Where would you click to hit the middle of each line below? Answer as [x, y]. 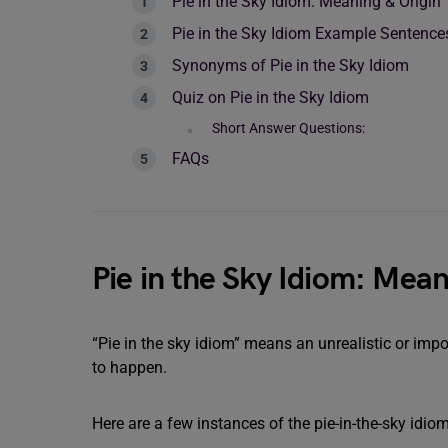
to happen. [129, 367]
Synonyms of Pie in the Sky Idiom [290, 65]
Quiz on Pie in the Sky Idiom [270, 97]
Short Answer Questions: [288, 128]
